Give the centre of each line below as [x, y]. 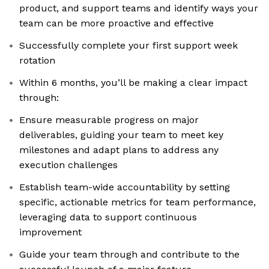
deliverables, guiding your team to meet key [121, 135]
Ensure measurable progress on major [109, 120]
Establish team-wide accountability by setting [125, 187]
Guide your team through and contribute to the [129, 255]
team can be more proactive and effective [116, 23]
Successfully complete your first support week [128, 46]
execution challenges [68, 165]
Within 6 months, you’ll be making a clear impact [133, 83]
